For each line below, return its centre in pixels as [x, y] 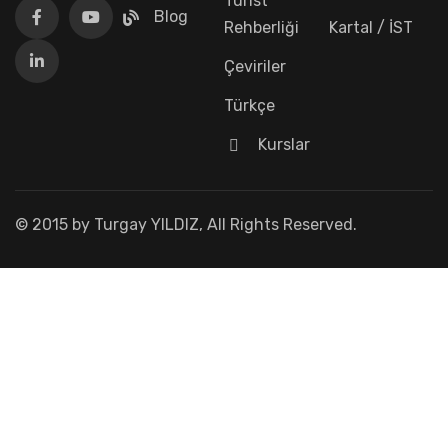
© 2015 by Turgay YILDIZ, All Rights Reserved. [186, 225]
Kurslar [284, 145]
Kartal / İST [370, 28]
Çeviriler [255, 67]
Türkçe [249, 106]
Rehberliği [261, 28]
